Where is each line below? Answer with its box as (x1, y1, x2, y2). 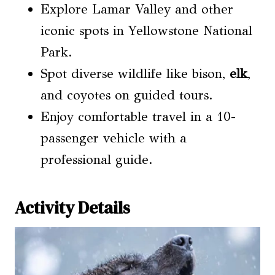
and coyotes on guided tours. (41, 87, 213, 103)
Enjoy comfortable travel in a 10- (41, 108, 236, 125)
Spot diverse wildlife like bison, (41, 65, 230, 82)
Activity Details (15, 195, 130, 219)
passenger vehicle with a (41, 130, 187, 146)
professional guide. (41, 151, 153, 168)
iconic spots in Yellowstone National (41, 22, 252, 39)
